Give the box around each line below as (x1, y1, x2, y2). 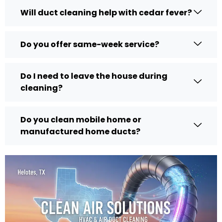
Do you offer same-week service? (20, 38, 159, 50)
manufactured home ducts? (20, 125, 140, 137)
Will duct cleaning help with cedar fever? (20, 6, 192, 18)
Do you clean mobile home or (20, 113, 141, 125)
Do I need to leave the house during (20, 70, 167, 82)
